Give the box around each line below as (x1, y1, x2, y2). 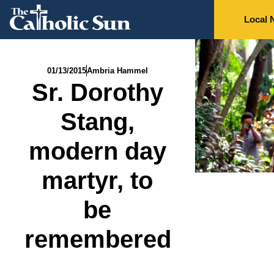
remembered (24, 226, 171, 253)
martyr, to (42, 167, 154, 194)
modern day (28, 138, 166, 165)
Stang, (60, 108, 135, 135)
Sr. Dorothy (31, 79, 163, 106)
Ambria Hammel (86, 66, 148, 75)
